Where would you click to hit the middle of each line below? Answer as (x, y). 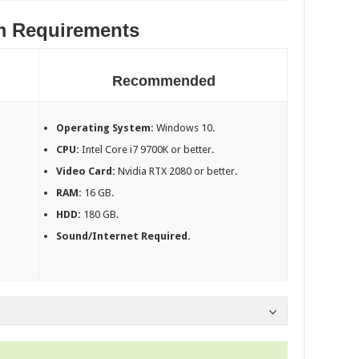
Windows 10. (186, 128)
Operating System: (107, 128)
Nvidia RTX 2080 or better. (177, 171)
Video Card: (86, 171)
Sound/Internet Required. (124, 236)
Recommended (163, 81)
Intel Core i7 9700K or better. (147, 150)
